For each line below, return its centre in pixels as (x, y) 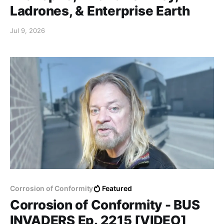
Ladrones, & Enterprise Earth (100, 10)
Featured (117, 188)
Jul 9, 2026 (27, 30)
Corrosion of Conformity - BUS (105, 205)
